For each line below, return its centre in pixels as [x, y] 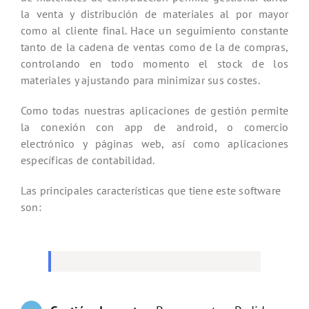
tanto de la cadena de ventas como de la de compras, [154, 47]
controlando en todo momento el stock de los [154, 63]
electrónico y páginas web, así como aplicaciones [154, 143]
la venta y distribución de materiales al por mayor [154, 13]
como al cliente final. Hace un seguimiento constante [154, 30]
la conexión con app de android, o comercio [154, 127]
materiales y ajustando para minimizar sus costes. [140, 80]
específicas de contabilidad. [88, 160]
